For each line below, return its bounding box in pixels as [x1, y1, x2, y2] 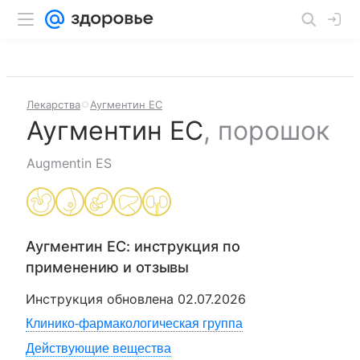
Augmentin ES [27, 155, 112, 171]
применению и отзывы [26, 259, 190, 276]
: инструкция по [125, 238, 240, 255]
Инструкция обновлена [26, 291, 178, 307]
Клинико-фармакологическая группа [26, 317, 243, 330]
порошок [218, 115, 329, 146]
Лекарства [27, 98, 80, 111]
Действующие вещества [26, 342, 171, 355]
